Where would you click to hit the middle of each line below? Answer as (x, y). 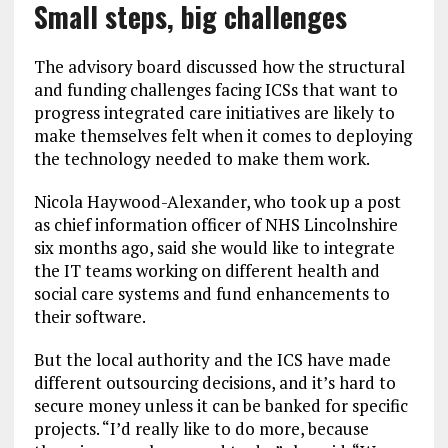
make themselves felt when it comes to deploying (222, 135)
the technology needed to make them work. (201, 158)
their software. (89, 316)
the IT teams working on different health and (206, 270)
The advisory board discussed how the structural (219, 66)
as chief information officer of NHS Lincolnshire (215, 224)
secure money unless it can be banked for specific (220, 405)
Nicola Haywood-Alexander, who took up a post (217, 201)
